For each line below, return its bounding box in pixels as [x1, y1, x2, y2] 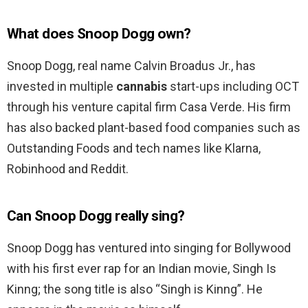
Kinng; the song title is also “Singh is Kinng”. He [7, 282, 263, 297]
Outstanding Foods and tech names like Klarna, [7, 141, 261, 156]
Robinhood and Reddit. [7, 162, 129, 177]
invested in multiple [7, 79, 116, 94]
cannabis [116, 79, 167, 94]
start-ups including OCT [167, 79, 299, 94]
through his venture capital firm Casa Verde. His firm [7, 100, 291, 115]
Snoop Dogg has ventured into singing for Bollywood [7, 241, 291, 256]
